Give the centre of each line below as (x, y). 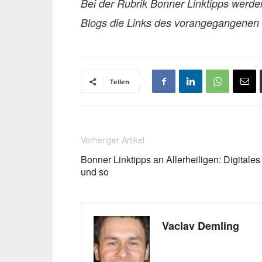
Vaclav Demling (201, 226)
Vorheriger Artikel (113, 140)
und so (95, 172)
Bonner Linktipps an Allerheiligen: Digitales (170, 159)
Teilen (120, 82)
